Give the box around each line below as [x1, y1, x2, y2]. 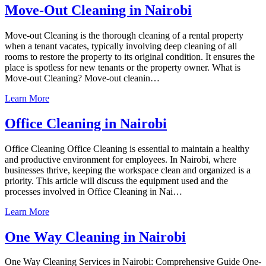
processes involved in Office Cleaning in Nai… [5, 186, 182, 197]
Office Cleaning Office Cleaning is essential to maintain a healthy [5, 143, 249, 154]
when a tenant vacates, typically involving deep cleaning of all [5, 40, 237, 51]
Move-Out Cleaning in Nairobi [5, 2, 192, 18]
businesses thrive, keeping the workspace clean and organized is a [5, 164, 251, 175]
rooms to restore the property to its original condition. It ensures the [5, 51, 255, 62]
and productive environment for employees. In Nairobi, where [5, 154, 236, 164]
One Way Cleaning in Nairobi [5, 229, 186, 245]
